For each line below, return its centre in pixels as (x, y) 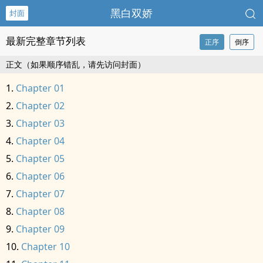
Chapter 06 (40, 176)
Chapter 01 (40, 88)
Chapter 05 (40, 159)
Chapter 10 (45, 247)
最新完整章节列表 (46, 41)
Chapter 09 (40, 229)
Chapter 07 (40, 194)
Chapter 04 (40, 141)
